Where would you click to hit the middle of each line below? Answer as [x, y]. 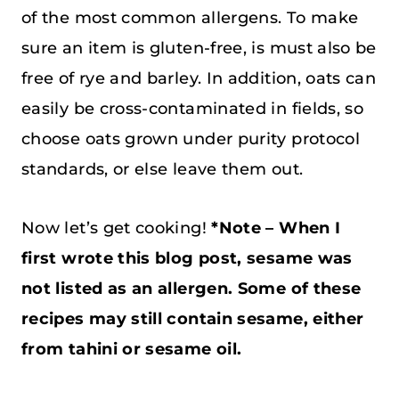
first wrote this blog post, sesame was [187, 258]
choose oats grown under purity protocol [191, 138]
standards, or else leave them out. [163, 169]
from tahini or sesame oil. [132, 349]
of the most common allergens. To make [190, 17]
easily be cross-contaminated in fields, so [193, 108]
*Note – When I [276, 228]
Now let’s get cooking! [117, 228]
